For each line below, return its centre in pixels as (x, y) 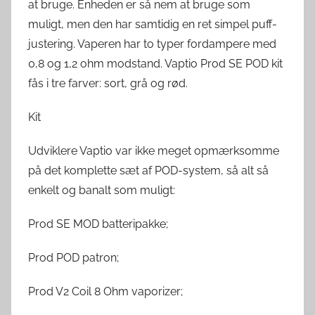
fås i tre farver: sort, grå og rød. (108, 83)
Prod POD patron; (73, 257)
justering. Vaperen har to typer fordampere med (152, 44)
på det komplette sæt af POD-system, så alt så (148, 170)
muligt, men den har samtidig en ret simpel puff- (153, 24)
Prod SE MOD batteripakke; (98, 224)
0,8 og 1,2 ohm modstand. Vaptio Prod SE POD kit (155, 63)
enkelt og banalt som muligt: (102, 190)
